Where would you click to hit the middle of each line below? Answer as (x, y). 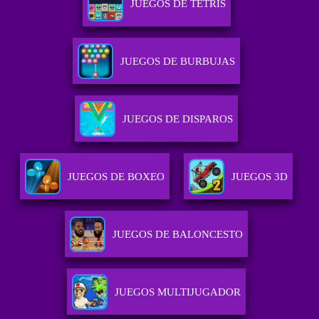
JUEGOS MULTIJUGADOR (178, 292)
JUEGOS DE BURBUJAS (178, 62)
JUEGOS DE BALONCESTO (178, 235)
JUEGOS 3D (260, 177)
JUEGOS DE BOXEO (116, 177)
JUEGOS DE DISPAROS (178, 119)
